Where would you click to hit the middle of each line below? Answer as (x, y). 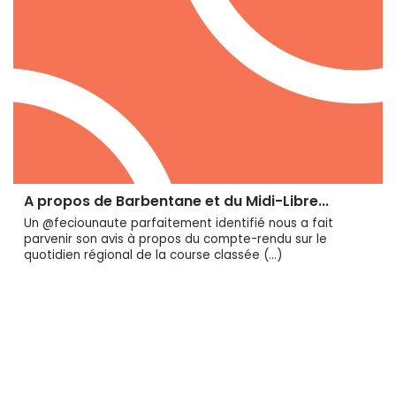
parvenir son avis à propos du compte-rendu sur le (175, 239)
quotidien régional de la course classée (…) (153, 255)
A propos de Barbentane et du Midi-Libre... (176, 201)
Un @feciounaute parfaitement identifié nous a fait (179, 223)
